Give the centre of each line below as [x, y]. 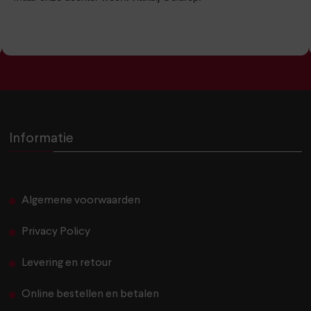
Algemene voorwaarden [81, 201]
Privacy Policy [56, 232]
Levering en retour [66, 263]
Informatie [42, 139]
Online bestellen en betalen [90, 295]
